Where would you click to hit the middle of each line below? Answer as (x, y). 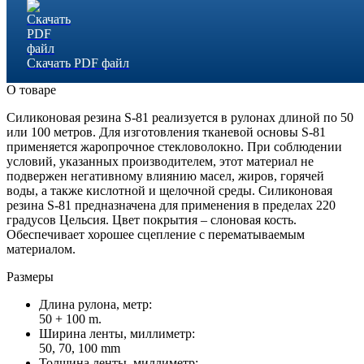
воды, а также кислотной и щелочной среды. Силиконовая (169, 190)
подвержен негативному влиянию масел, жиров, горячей (165, 175)
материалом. (41, 249)
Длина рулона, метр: (95, 304)
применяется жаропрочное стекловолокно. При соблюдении (174, 146)
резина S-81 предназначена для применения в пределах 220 (171, 205)
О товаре (31, 89)
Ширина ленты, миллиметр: (117, 333)
